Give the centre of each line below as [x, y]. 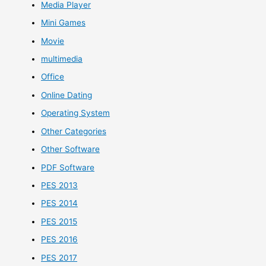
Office [53, 77]
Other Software [71, 149]
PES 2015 [59, 221]
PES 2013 [60, 185]
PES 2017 [59, 257]
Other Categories [74, 131]
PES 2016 [60, 240]
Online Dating [67, 95]
